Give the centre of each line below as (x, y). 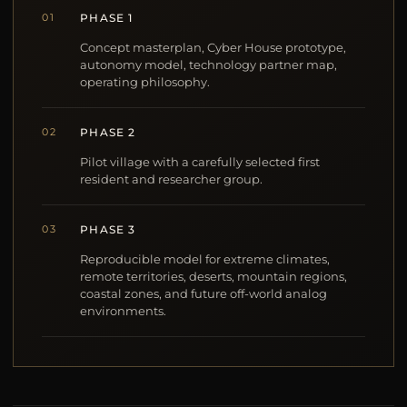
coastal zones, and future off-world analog (204, 294)
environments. (124, 312)
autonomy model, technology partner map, (209, 65)
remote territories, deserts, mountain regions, (214, 277)
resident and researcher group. (172, 180)
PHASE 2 (108, 133)
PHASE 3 (108, 230)
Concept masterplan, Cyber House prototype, (213, 48)
